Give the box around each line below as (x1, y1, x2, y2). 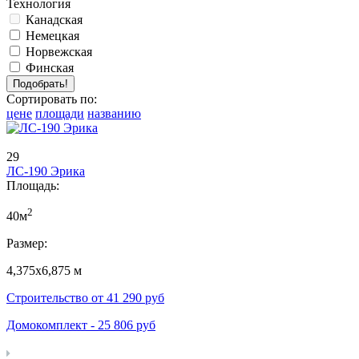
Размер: (6, 236, 47, 251)
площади (35, 107, 84, 121)
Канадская (26, 13, 83, 27)
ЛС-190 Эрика (6, 164, 85, 179)
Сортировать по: (6, 92, 97, 107)
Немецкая (26, 29, 79, 43)
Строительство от (6, 291, 107, 305)
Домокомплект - (6, 318, 98, 333)
